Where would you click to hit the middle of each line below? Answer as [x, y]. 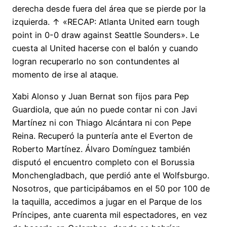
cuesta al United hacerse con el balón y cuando [105, 48]
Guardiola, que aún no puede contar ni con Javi [105, 109]
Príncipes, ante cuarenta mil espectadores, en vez [110, 215]
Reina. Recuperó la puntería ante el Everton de [102, 136]
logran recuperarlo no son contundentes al [96, 62]
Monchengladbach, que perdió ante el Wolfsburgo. [111, 175]
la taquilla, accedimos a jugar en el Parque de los [107, 201]
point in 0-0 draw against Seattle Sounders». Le [106, 35]
